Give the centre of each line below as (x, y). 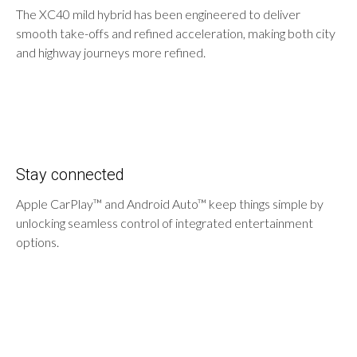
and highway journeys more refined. (111, 52)
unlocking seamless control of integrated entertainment (165, 222)
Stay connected (70, 174)
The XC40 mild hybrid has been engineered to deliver (158, 14)
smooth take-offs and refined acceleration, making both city (176, 33)
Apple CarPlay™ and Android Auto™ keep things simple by (170, 203)
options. (37, 241)
